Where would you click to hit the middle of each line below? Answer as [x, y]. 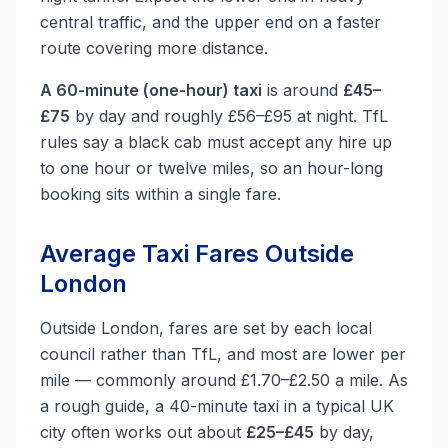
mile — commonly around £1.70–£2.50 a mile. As [224, 380]
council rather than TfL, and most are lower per [223, 354]
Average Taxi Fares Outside [197, 253]
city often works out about [143, 432]
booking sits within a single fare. [160, 194]
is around [302, 90]
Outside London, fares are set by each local [206, 328]
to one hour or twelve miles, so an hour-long [211, 168]
